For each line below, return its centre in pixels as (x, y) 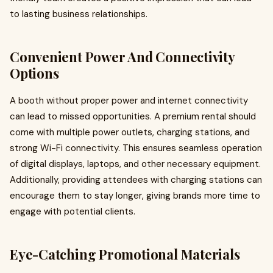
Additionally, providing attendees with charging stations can (136, 180)
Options (34, 73)
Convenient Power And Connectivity (122, 57)
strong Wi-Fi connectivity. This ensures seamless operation (136, 148)
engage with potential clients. (73, 211)
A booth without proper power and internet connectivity (129, 101)
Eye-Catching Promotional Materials (125, 254)
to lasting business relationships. (79, 14)
